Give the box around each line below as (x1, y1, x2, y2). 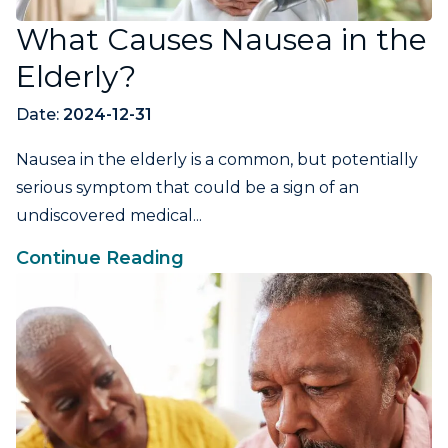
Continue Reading (16, 247, 184, 270)
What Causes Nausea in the (16, 21, 427, 59)
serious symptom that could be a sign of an (16, 178, 359, 198)
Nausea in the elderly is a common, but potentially (16, 150, 418, 170)
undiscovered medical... (16, 206, 202, 226)
